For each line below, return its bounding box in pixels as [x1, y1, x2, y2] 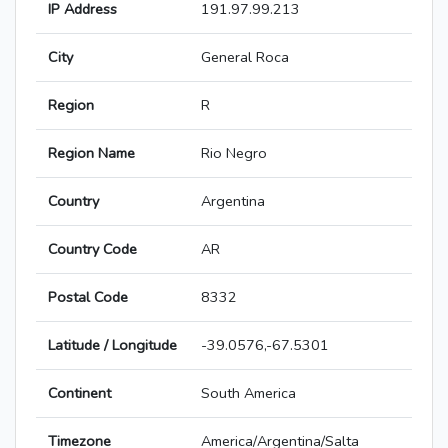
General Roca [201, 47, 289, 68]
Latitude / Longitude [48, 335, 177, 356]
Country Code [48, 239, 137, 260]
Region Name [48, 143, 135, 164]
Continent [48, 383, 111, 404]
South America [201, 383, 296, 404]
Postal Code [48, 287, 128, 308]
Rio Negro [201, 143, 267, 164]
